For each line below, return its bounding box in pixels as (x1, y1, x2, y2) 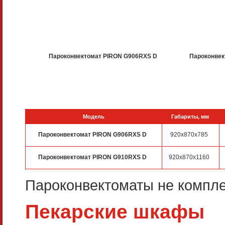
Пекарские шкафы (25, 200, 204, 222)
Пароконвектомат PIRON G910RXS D (38, 153, 147, 161)
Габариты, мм (171, 113, 209, 120)
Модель (83, 113, 104, 120)
